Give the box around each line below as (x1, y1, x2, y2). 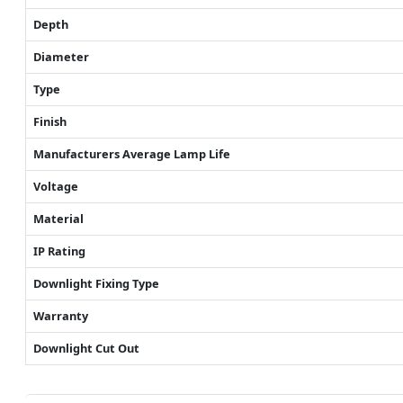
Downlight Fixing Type (33, 274, 159, 291)
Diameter (33, 48, 89, 65)
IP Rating (33, 242, 85, 259)
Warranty (33, 307, 88, 324)
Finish (33, 112, 67, 130)
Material (33, 210, 84, 227)
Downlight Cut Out (33, 339, 139, 356)
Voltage (33, 177, 78, 194)
